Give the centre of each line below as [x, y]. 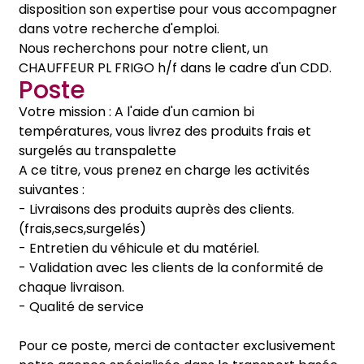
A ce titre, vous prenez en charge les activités [164, 170]
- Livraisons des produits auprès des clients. [156, 209]
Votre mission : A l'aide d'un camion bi [136, 112]
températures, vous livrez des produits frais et [165, 131]
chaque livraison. [71, 287]
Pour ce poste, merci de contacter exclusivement [177, 346]
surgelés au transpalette [97, 151]
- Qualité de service [81, 307]
